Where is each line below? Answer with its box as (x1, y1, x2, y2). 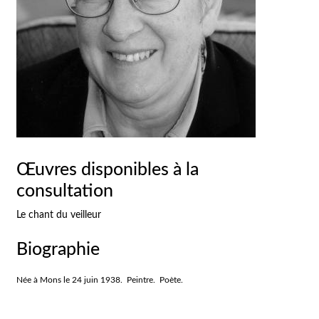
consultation (16, 182, 114, 200)
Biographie (16, 241, 100, 259)
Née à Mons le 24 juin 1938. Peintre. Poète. (16, 275, 184, 284)
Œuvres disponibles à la (16, 160, 199, 179)
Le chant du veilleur (16, 210, 102, 221)
